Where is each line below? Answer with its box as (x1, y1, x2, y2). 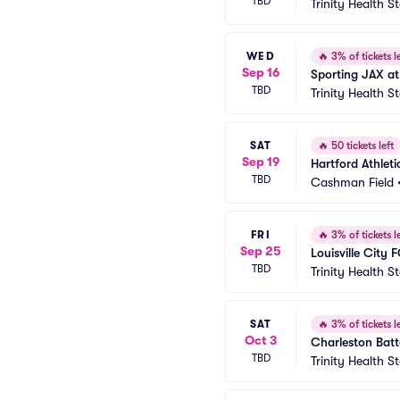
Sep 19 (242, 154, 279, 169)
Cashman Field (311, 175, 394, 189)
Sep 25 (240, 243, 281, 258)
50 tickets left (329, 139, 394, 152)
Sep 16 (242, 64, 279, 79)
